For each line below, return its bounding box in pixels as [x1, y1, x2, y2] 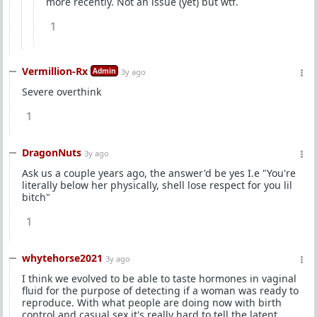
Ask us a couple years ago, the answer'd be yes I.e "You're [22, 166, 296, 180]
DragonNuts [22, 146, 81, 159]
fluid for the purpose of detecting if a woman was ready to [22, 284, 299, 297]
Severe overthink [22, 85, 101, 98]
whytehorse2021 [22, 251, 103, 265]
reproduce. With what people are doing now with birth [22, 296, 282, 309]
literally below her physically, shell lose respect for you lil [22, 178, 292, 192]
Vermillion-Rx [22, 64, 88, 78]
